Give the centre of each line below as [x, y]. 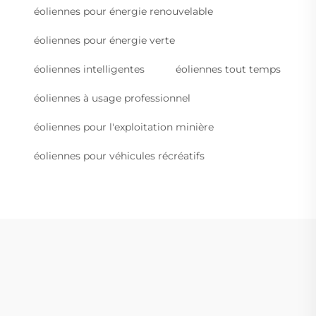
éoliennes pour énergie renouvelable [123, 12]
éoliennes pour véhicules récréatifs [119, 156]
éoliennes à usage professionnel [112, 98]
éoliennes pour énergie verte [104, 41]
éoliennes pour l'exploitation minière [124, 127]
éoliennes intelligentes [89, 69]
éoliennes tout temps [228, 69]
